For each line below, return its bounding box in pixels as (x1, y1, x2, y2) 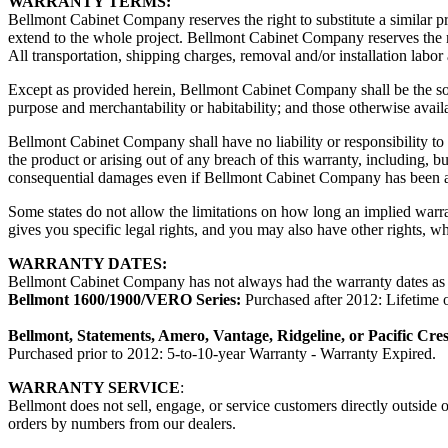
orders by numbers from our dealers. (8, 414, 236, 432)
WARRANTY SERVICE (8, 378, 180, 396)
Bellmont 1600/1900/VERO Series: (8, 290, 241, 308)
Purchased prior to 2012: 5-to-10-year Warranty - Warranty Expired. (8, 344, 436, 362)
